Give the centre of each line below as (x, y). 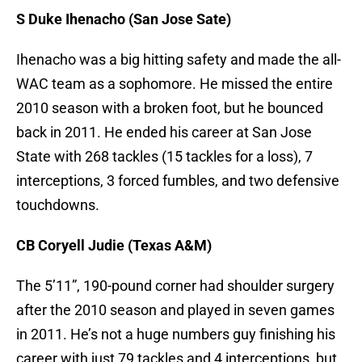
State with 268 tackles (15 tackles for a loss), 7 (164, 157)
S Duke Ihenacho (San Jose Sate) (124, 19)
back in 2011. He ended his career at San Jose (164, 133)
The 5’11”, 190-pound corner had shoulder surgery (175, 286)
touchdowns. (58, 205)
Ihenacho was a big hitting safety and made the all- (179, 60)
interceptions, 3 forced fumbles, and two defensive (178, 181)
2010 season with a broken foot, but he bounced (170, 108)
